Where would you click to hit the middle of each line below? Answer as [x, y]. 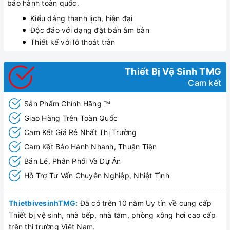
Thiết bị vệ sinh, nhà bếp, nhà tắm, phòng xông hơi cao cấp [112, 215]
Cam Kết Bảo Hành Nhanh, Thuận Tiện [91, 147]
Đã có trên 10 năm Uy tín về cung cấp [145, 203]
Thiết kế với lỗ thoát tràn [73, 42]
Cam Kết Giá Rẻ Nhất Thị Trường [81, 132]
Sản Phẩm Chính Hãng [64, 103]
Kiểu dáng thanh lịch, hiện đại [82, 18]
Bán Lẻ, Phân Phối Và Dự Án [73, 161]
